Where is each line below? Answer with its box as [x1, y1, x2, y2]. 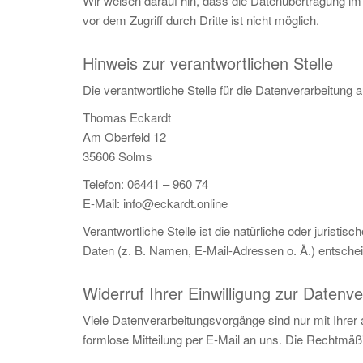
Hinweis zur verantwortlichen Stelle [83, 51, 333, 75]
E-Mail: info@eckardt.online [83, 194, 228, 211]
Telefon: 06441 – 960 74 [83, 175, 208, 192]
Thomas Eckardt [83, 109, 171, 126]
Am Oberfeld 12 [83, 128, 166, 145]
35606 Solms [83, 147, 152, 164]
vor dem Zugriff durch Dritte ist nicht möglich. [83, 11, 319, 28]
